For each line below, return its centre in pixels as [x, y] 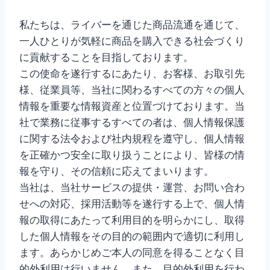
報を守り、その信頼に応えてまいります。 [117, 171]
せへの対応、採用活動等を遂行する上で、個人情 [132, 204]
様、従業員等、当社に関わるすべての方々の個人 [132, 90]
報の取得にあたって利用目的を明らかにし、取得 [132, 220]
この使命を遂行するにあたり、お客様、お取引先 [132, 74]
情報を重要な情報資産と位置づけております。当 [132, 106]
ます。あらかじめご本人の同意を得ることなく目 [132, 253]
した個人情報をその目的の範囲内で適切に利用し [132, 236]
